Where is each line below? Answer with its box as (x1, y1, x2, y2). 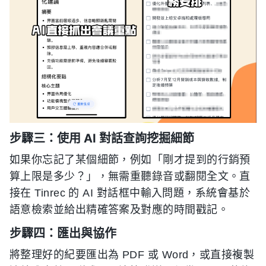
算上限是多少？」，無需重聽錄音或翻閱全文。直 (9, 170, 251, 182)
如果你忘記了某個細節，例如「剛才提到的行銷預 (9, 153, 251, 166)
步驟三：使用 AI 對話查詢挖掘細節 (9, 131, 194, 145)
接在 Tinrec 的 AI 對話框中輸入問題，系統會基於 (9, 186, 251, 199)
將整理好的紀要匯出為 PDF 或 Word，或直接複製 (9, 248, 255, 261)
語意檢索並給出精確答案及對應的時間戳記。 (9, 203, 229, 216)
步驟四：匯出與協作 (9, 226, 116, 240)
